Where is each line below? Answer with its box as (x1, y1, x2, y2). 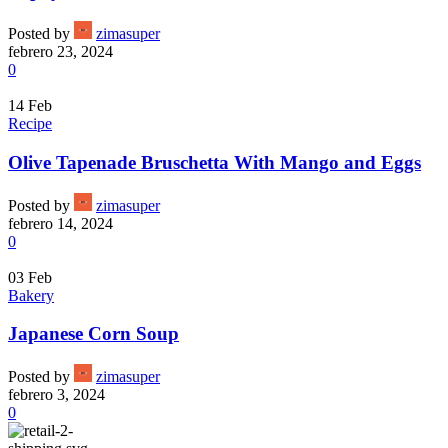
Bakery (8, 286, 54, 304)
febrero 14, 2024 (8, 214, 113, 232)
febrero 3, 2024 (8, 385, 105, 403)
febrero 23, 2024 (8, 43, 113, 61)
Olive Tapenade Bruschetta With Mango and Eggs (8, 151, 421, 173)
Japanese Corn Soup (8, 323, 179, 345)
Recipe (8, 115, 52, 133)
